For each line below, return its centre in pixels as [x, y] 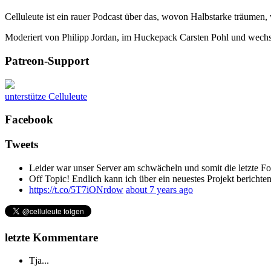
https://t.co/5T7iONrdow [76, 189]
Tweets [21, 145]
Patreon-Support [47, 60]
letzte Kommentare [51, 237]
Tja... [39, 261]
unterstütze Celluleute [46, 96]
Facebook [29, 120]
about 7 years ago [159, 189]
